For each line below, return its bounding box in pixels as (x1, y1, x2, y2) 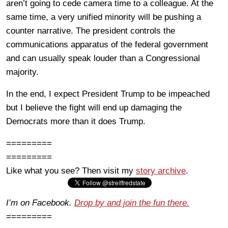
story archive (136, 165, 186, 176)
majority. (6, 67, 39, 77)
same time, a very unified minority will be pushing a (6, 12, 201, 22)
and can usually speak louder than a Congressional (6, 53, 200, 63)
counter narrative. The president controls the (6, 25, 175, 36)
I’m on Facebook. (6, 197, 74, 208)
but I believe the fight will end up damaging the (6, 102, 182, 112)
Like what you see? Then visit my (6, 165, 136, 176)
